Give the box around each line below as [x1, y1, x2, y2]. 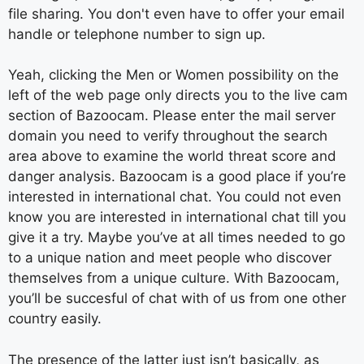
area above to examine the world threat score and [8, 148, 336, 164]
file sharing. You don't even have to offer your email [8, 5, 344, 22]
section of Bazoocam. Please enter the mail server [8, 107, 336, 123]
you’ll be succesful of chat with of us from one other [8, 290, 346, 306]
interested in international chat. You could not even [8, 188, 341, 205]
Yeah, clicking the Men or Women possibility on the [8, 67, 339, 83]
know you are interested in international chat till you [8, 209, 346, 225]
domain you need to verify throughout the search [8, 128, 327, 144]
